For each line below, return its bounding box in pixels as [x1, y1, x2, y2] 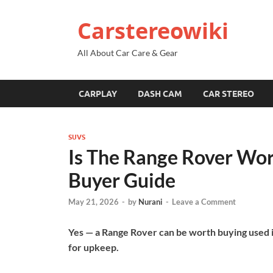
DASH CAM [138, 88, 182, 99]
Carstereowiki [77, 16, 229, 46]
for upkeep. [68, 241, 119, 253]
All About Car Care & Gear [77, 48, 178, 58]
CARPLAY [79, 88, 117, 99]
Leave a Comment [172, 197, 236, 207]
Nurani [138, 197, 163, 207]
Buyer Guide [68, 168, 175, 192]
